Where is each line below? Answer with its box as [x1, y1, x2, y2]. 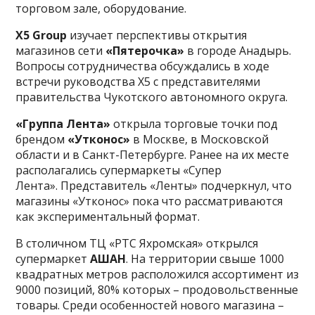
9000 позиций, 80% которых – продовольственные [15, 281, 299, 297]
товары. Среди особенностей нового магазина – [15, 297, 285, 313]
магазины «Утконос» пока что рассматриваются [15, 193, 283, 209]
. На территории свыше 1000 [126, 250, 285, 266]
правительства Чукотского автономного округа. [15, 89, 288, 105]
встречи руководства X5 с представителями [15, 73, 261, 89]
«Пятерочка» [105, 42, 185, 58]
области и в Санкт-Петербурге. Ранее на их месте [15, 146, 290, 162]
